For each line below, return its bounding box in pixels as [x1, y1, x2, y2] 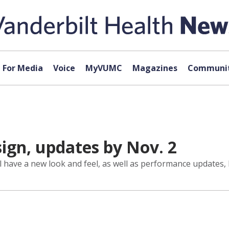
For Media [2, 62, 43, 74]
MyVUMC [85, 62, 122, 74]
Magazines [132, 62, 177, 74]
